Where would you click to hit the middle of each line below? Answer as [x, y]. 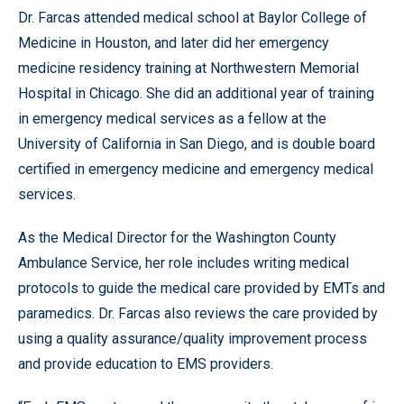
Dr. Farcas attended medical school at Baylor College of [193, 17]
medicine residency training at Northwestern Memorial [188, 68]
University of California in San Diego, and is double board [197, 143]
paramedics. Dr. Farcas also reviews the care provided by [198, 313]
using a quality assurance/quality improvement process [193, 338]
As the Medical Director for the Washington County [177, 237]
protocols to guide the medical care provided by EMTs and [202, 288]
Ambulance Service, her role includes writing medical [184, 262]
